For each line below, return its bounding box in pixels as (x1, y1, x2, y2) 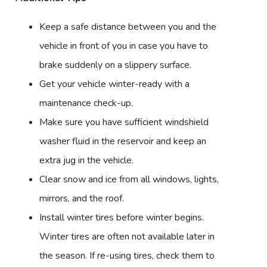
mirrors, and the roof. (39, 191, 125, 205)
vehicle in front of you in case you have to (39, 39, 209, 52)
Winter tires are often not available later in (39, 229, 215, 243)
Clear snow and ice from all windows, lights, (39, 172, 219, 186)
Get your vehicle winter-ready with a (39, 77, 190, 91)
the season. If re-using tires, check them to (39, 249, 215, 262)
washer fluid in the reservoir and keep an (39, 134, 207, 148)
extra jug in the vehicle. (39, 153, 134, 167)
